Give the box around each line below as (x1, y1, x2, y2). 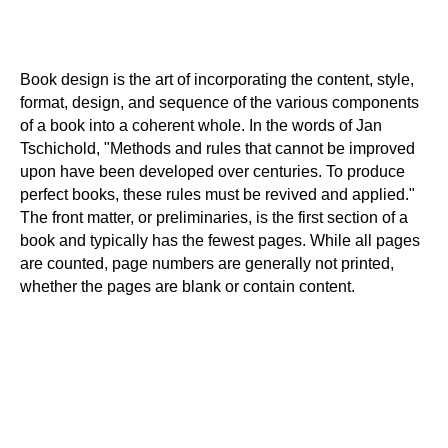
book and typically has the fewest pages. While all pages (20, 232, 420, 249)
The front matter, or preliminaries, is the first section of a (20, 209, 408, 226)
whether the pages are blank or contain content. (20, 278, 355, 295)
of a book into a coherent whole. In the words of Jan (20, 117, 382, 134)
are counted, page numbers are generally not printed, (20, 255, 394, 272)
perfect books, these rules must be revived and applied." (20, 186, 415, 203)
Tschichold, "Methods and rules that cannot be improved (20, 140, 415, 157)
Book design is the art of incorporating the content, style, (20, 71, 414, 88)
